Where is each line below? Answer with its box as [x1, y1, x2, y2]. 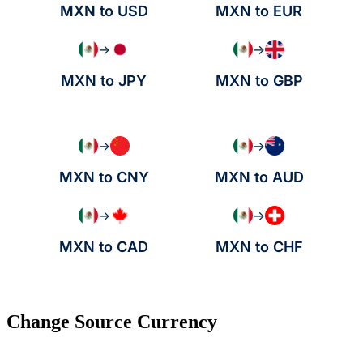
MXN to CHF [215, 238, 303, 256]
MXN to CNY [58, 169, 149, 186]
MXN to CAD [59, 238, 149, 256]
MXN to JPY [61, 72, 147, 90]
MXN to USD [59, 2, 148, 20]
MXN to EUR [216, 2, 303, 20]
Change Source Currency [6, 311, 217, 333]
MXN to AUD [214, 169, 304, 186]
